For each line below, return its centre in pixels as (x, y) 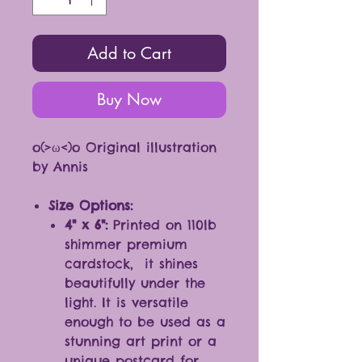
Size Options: (90, 206)
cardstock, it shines (131, 264)
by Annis (60, 167)
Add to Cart (129, 54)
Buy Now (129, 100)
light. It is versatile (126, 303)
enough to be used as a (145, 322)
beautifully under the (135, 283)
